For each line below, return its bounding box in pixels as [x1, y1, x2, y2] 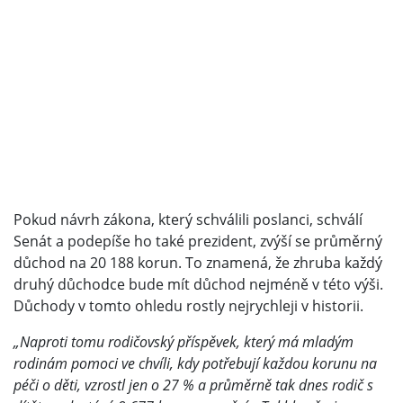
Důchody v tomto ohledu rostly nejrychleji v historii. [13, 296, 363, 317]
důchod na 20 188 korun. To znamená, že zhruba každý [13, 253, 382, 273]
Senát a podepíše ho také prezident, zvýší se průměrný [13, 231, 382, 252]
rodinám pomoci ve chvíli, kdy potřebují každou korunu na [13, 354, 377, 374]
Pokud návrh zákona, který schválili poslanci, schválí [13, 210, 363, 230]
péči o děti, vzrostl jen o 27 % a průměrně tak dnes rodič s [13, 375, 373, 396]
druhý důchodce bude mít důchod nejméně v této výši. [13, 274, 383, 295]
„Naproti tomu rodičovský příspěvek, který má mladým [13, 332, 354, 353]
